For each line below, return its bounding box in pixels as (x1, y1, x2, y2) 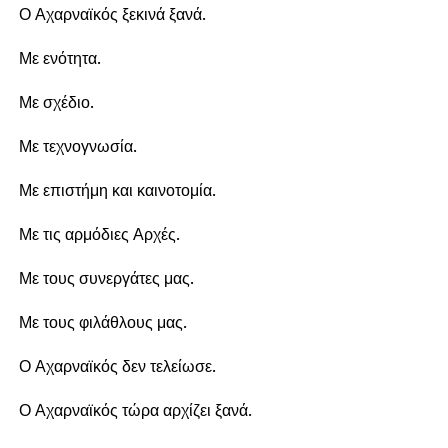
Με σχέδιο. (18, 91, 94, 114)
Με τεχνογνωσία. (18, 135, 137, 158)
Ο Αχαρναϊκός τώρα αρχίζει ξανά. (18, 399, 252, 422)
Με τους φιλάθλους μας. (18, 311, 187, 334)
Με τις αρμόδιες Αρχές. (18, 223, 180, 246)
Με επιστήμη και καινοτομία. (18, 179, 216, 202)
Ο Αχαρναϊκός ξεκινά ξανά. (18, 3, 206, 26)
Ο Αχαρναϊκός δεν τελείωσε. (18, 355, 216, 378)
